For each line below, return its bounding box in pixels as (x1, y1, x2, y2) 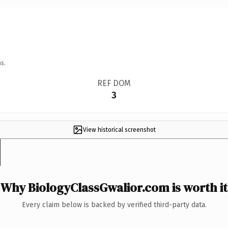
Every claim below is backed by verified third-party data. (21, 200, 207, 209)
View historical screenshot (82, 126, 156, 133)
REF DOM (97, 78, 131, 88)
